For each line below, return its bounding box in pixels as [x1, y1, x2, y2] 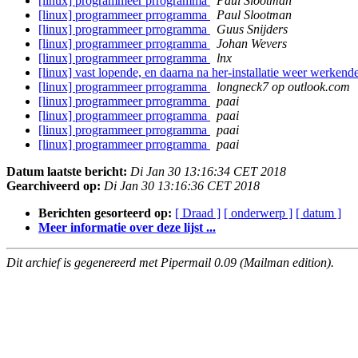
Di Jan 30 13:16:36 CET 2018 [104, 179, 260, 193]
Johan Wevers [217, 37, 287, 51]
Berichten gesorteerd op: [38, 206, 172, 221]
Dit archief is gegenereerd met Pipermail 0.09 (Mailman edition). [6, 256, 334, 270]
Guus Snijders [217, 22, 288, 37]
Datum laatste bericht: [6, 165, 127, 179]
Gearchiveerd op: [6, 179, 101, 193]
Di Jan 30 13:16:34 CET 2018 [130, 165, 286, 179]
